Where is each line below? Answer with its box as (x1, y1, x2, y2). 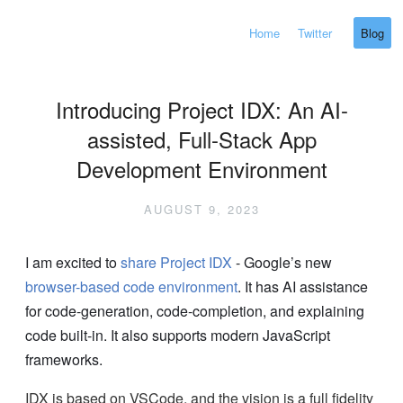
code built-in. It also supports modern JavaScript (25, 325, 330, 345)
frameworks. (25, 349, 103, 370)
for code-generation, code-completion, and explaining (25, 300, 364, 321)
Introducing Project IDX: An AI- (55, 94, 348, 125)
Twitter (298, 24, 336, 41)
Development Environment (76, 153, 327, 184)
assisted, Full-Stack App (86, 123, 317, 155)
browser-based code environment (25, 276, 237, 297)
